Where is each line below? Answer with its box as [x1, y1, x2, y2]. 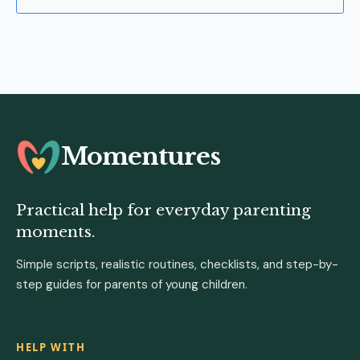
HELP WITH [16, 340, 86, 355]
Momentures [61, 141, 220, 172]
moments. [16, 223, 95, 242]
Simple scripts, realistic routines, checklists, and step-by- [16, 256, 338, 273]
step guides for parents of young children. [16, 276, 247, 293]
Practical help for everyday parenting [16, 201, 311, 220]
